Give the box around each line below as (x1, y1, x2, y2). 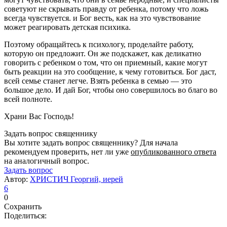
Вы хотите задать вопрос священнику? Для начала (4, 138, 178, 147)
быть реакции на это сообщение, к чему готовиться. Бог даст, (4, 67, 216, 76)
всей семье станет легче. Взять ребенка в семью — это (4, 76, 192, 85)
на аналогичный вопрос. (4, 156, 89, 165)
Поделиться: (4, 211, 47, 220)
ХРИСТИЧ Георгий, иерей (30, 174, 123, 183)
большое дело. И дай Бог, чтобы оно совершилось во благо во (4, 85, 217, 94)
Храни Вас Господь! (4, 111, 74, 121)
